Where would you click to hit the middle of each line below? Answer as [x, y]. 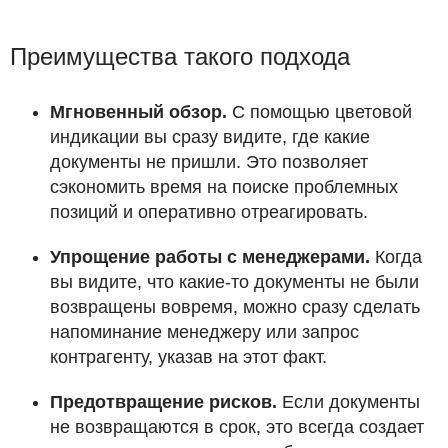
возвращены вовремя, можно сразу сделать [235, 307]
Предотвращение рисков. [163, 402]
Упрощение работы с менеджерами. [210, 257]
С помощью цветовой [319, 112]
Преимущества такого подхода [180, 57]
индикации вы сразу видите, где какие [210, 137]
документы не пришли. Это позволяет [209, 162]
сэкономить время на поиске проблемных [224, 187]
